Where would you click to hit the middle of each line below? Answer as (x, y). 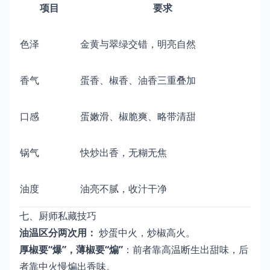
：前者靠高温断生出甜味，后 (186, 249)
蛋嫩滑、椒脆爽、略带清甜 (138, 116)
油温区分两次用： (58, 232)
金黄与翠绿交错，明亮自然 (138, 44)
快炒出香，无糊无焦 (124, 152)
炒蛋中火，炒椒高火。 (146, 232)
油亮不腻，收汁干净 (124, 188)
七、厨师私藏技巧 (58, 215)
